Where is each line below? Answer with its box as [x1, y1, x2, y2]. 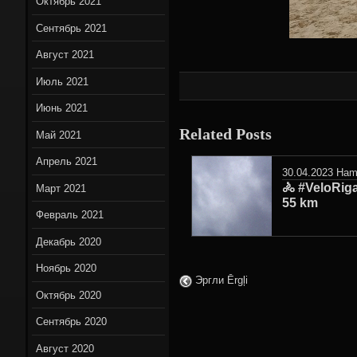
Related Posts [179, 124, 272, 143]
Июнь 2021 [36, 102, 88, 115]
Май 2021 [36, 128, 82, 141]
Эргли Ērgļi [192, 274, 248, 287]
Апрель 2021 [36, 155, 98, 168]
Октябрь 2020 [36, 288, 102, 301]
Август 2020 [36, 342, 95, 355]
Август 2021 [36, 49, 95, 61]
